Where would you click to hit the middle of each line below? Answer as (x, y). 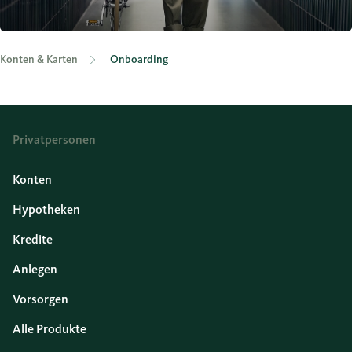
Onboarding (139, 59)
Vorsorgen (40, 299)
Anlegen (35, 269)
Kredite (33, 239)
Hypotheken (46, 209)
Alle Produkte (49, 329)
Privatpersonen (54, 139)
